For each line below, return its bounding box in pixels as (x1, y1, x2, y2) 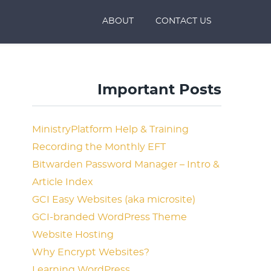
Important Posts (97, 83, 221, 97)
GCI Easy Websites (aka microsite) (32, 195, 196, 204)
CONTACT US (155, 17, 212, 25)
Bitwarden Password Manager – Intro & (32, 160, 220, 169)
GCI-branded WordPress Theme (32, 212, 188, 222)
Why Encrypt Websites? (32, 247, 150, 257)
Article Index (32, 177, 94, 187)
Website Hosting (32, 230, 114, 240)
